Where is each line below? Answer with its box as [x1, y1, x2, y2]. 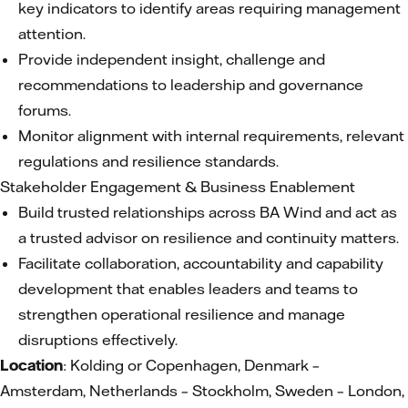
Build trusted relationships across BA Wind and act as [18, 203, 397, 221]
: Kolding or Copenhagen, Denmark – [63, 356, 320, 374]
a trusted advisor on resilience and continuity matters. [18, 229, 399, 247]
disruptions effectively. [18, 331, 178, 349]
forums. [18, 101, 71, 119]
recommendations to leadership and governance [18, 76, 363, 94]
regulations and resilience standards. [18, 152, 279, 170]
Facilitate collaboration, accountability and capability [18, 254, 383, 272]
